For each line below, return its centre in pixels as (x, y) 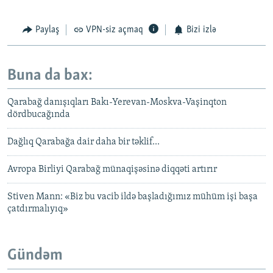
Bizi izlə (201, 30)
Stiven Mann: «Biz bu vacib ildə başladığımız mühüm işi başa (133, 197)
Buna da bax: (50, 76)
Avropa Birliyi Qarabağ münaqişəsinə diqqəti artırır (112, 170)
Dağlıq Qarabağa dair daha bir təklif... (83, 142)
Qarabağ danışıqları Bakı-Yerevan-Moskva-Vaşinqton (117, 103)
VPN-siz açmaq (115, 30)
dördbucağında (39, 115)
